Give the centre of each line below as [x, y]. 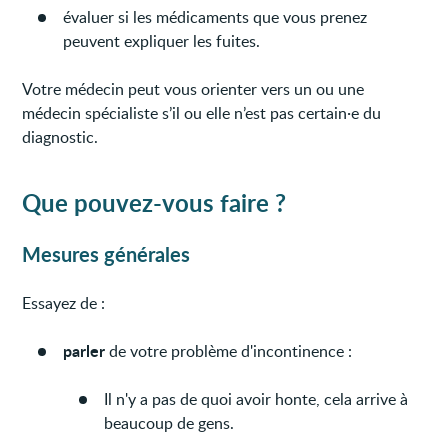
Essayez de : [64, 302]
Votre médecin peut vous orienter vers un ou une [193, 88]
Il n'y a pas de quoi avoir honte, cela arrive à [256, 398]
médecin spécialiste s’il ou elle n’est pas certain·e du [202, 112]
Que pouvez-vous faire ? [154, 202]
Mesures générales [106, 253]
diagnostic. [60, 136]
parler [86, 350]
